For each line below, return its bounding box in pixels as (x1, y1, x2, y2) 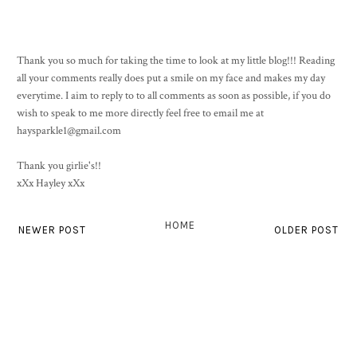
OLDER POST (274, 223, 339, 236)
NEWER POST (18, 223, 86, 236)
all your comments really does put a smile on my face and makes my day (17, 70, 325, 85)
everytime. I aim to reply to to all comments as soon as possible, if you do (17, 88, 331, 103)
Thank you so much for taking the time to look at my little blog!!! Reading (17, 53, 335, 68)
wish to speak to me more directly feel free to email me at (17, 105, 264, 120)
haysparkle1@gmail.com (17, 123, 121, 138)
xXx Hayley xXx (17, 175, 84, 190)
